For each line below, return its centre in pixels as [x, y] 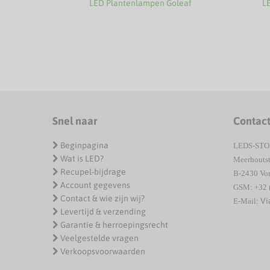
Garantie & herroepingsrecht [114, 225]
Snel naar [75, 121]
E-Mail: [247, 201]
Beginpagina [84, 145]
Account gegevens [95, 185]
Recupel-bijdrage [93, 172]
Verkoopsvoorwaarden [103, 251]
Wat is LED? [82, 159]
